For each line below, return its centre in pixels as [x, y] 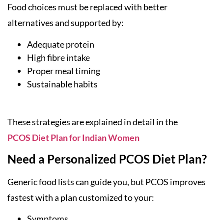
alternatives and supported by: [66, 23]
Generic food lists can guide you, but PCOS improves [107, 181]
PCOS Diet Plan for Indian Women [73, 137]
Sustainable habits [62, 84]
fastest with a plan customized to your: [81, 197]
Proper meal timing [64, 70]
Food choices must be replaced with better [87, 7]
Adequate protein [61, 44]
